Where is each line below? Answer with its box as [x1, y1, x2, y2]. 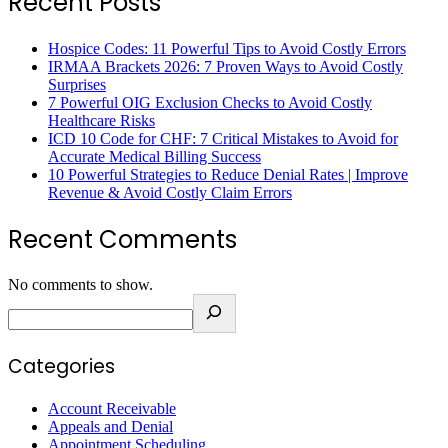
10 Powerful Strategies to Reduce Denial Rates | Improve [48, 165, 408, 183]
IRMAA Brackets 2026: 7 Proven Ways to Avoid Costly [48, 57, 403, 75]
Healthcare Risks [48, 111, 155, 129]
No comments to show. [8, 276, 153, 294]
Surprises [48, 75, 106, 93]
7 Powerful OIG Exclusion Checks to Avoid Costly [48, 93, 372, 111]
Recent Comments [8, 222, 237, 256]
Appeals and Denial [48, 417, 173, 435]
